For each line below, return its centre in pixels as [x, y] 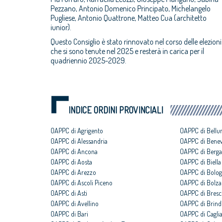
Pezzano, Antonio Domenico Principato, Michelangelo [131, 8]
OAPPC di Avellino [75, 203]
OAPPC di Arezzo [73, 172]
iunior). [61, 27]
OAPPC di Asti [69, 193]
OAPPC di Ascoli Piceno [82, 183]
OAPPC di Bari [69, 214]
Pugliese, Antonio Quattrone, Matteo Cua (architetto [129, 18]
